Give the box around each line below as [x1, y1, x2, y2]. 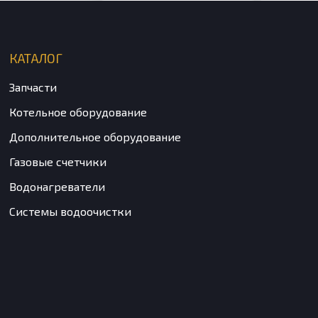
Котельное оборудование [9, 105, 147, 119]
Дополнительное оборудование [9, 130, 181, 144]
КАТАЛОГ [9, 50, 62, 67]
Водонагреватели [9, 180, 105, 194]
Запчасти [9, 80, 57, 94]
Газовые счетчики [9, 155, 106, 169]
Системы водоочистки [9, 204, 131, 219]
